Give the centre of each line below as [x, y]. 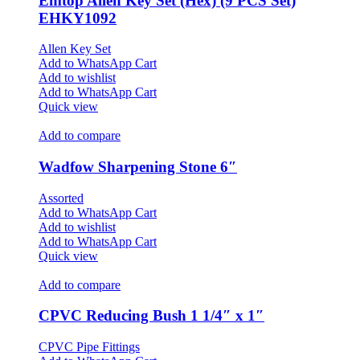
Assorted [61, 198]
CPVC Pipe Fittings [89, 347]
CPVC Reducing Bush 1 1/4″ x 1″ [151, 316]
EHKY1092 [78, 18]
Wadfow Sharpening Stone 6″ [138, 167]
